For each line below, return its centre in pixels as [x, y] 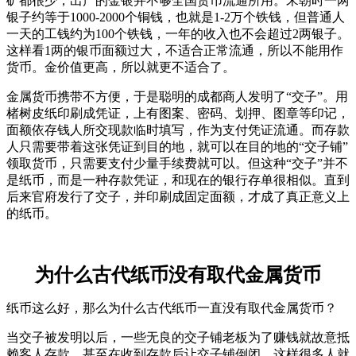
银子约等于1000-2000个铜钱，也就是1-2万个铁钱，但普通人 [176, 17]
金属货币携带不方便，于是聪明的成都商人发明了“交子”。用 [177, 96]
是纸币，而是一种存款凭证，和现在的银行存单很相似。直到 [178, 180]
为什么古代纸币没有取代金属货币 [178, 275]
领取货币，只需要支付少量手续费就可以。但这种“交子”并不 [177, 163]
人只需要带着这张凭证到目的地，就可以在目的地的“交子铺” [177, 146]
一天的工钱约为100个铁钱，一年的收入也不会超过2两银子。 [178, 33]
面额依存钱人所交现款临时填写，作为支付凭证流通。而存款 [178, 130]
